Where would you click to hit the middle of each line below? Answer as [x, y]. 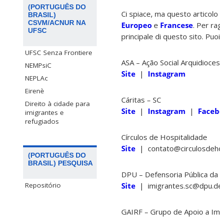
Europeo [137, 25]
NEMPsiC [38, 66]
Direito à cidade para [57, 104]
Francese [177, 25]
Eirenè [35, 91]
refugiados [42, 122]
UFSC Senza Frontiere [59, 53]
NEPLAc [36, 78]
